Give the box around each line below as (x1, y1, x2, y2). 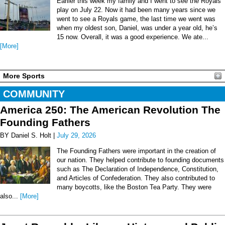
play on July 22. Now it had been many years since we (57, 6, 215, 14)
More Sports (3, 71, 45, 80)
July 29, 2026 (57, 131, 96, 139)
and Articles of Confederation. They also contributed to (57, 174, 215, 182)
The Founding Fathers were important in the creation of (57, 147, 216, 155)
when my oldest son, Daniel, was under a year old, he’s (57, 24, 217, 32)
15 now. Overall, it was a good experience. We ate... (57, 33, 208, 41)
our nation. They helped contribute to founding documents (57, 156, 224, 164)
